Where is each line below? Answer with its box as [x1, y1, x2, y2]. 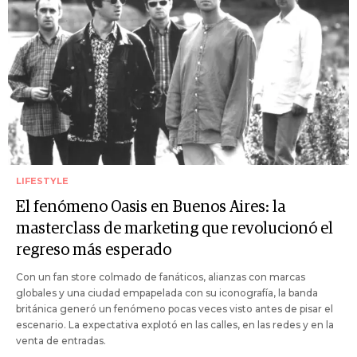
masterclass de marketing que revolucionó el [16, 221, 333, 237]
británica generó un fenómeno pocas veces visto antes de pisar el [16, 303, 333, 316]
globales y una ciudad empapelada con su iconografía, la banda [16, 287, 318, 300]
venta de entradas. [16, 335, 106, 347]
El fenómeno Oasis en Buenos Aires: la [16, 199, 285, 216]
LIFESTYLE [16, 175, 69, 187]
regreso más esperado [16, 242, 171, 259]
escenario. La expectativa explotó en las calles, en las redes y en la [16, 319, 334, 331]
